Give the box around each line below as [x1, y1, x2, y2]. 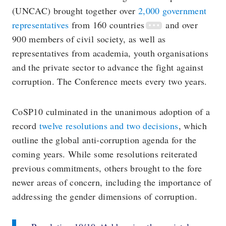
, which [178, 119, 207, 132]
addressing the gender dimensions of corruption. [12, 190, 197, 202]
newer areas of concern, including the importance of [12, 176, 212, 188]
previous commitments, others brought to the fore [12, 161, 202, 174]
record [12, 119, 39, 132]
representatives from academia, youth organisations [12, 46, 208, 59]
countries [109, 18, 145, 31]
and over [162, 18, 198, 31]
